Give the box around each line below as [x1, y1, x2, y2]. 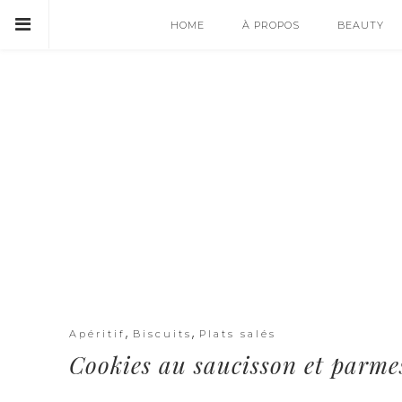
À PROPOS [242, 19, 300, 31]
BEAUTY [337, 19, 384, 31]
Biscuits [133, 328, 192, 340]
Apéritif [69, 328, 126, 340]
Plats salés [199, 328, 276, 340]
